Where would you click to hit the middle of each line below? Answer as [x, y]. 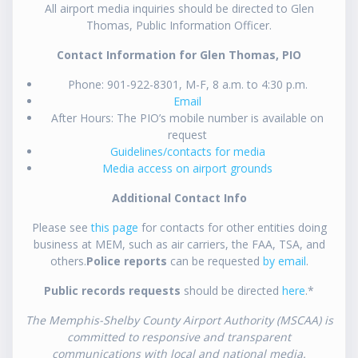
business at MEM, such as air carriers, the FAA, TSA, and [179, 245]
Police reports [126, 261]
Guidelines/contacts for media [187, 152]
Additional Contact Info [179, 198]
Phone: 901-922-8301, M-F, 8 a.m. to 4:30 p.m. [187, 85]
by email [284, 261]
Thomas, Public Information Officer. [179, 26]
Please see [61, 228]
